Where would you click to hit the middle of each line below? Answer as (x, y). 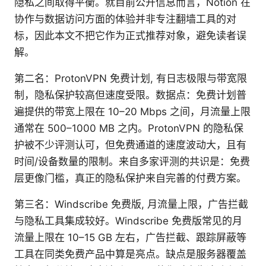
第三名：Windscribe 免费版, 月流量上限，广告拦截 (131, 205)
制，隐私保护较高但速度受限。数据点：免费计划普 (130, 95)
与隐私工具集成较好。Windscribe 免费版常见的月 (128, 221)
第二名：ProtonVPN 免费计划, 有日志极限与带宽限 (131, 79)
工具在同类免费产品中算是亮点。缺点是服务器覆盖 (130, 254)
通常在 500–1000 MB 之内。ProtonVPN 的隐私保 (129, 129)
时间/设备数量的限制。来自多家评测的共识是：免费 (132, 162)
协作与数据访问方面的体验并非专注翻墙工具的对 (125, 19)
